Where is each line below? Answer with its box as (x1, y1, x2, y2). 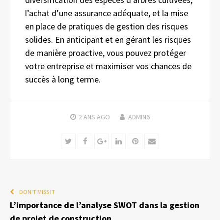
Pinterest (137, 136, 167, 145)
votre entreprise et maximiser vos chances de (25, 60, 192, 72)
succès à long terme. (25, 73, 101, 85)
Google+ (106, 136, 132, 145)
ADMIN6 (128, 112, 150, 121)
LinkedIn (121, 136, 148, 145)
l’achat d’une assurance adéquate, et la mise (25, 7, 188, 19)
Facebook (86, 136, 116, 145)
